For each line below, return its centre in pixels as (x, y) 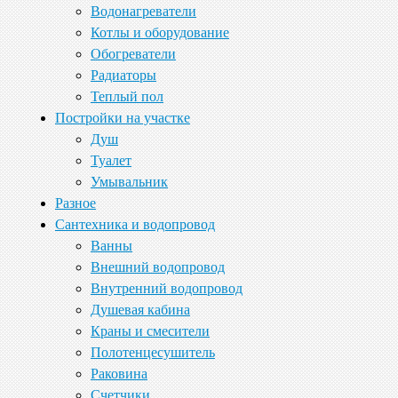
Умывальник (129, 181)
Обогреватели (133, 53)
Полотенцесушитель (153, 352)
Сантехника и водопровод (135, 224)
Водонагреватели (143, 11)
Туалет (111, 160)
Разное (76, 203)
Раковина (119, 373)
